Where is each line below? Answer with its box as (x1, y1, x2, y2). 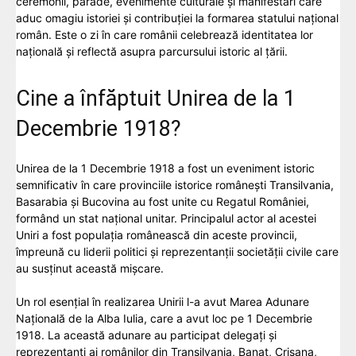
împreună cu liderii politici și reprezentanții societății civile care (16, 244, 339, 258)
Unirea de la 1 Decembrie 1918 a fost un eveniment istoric (16, 161, 315, 175)
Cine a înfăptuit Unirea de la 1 (16, 85, 296, 111)
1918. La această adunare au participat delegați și (16, 327, 277, 342)
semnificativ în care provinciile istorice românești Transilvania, (16, 177, 334, 192)
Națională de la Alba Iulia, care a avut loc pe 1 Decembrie (16, 311, 312, 325)
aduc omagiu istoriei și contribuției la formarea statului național (16, 10, 339, 25)
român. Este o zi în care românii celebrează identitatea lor (16, 27, 313, 41)
